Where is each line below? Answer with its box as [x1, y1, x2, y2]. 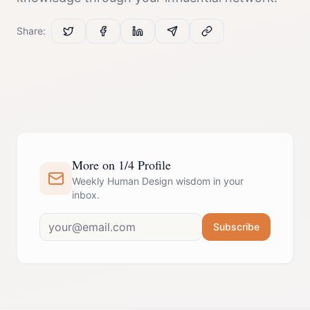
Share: [17, 25, 46, 37]
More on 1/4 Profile [72, 156, 172, 173]
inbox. [72, 189, 100, 201]
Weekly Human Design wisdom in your [72, 175, 244, 187]
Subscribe [213, 221, 259, 232]
